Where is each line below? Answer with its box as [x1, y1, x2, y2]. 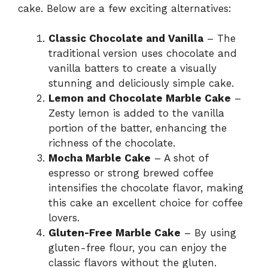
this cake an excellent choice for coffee [48, 197, 243, 209]
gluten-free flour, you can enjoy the [48, 242, 227, 254]
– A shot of [151, 152, 208, 165]
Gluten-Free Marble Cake [48, 227, 181, 239]
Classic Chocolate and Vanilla [48, 32, 203, 45]
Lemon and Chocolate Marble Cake [48, 92, 231, 105]
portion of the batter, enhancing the [48, 122, 227, 135]
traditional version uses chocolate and [48, 47, 237, 60]
